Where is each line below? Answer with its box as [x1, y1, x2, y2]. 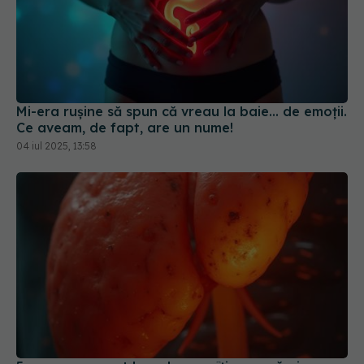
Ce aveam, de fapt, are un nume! [16, 119, 233, 136]
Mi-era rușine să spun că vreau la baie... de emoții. [16, 102, 347, 119]
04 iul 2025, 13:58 [16, 139, 97, 152]
